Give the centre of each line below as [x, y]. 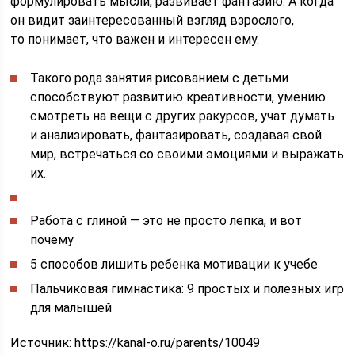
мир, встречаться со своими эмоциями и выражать [187, 154]
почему [52, 239]
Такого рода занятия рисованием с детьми [160, 78]
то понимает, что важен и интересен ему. [135, 39]
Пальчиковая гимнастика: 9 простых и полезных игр [187, 288]
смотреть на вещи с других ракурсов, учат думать [183, 116]
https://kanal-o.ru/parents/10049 [168, 342]
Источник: [43, 342]
